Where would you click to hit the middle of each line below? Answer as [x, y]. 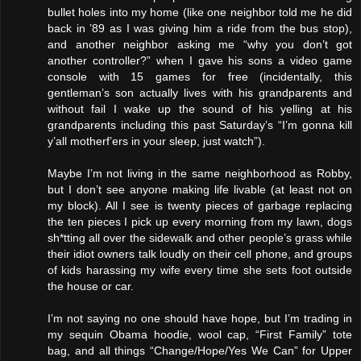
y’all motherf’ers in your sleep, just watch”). [156, 141]
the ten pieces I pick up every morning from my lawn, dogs [200, 221]
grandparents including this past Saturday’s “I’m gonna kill [200, 124]
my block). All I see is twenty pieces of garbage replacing [200, 205]
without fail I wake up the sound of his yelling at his [200, 108]
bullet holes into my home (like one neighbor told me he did [200, 12]
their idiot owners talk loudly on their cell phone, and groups [200, 253]
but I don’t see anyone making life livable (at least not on [200, 189]
